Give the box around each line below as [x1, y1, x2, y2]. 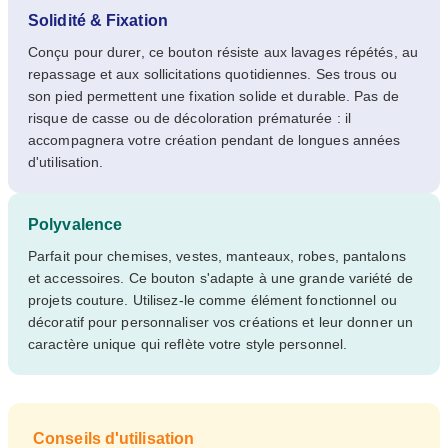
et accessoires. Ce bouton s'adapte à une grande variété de [28, 270, 413, 287]
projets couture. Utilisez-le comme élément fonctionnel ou [28, 292, 397, 309]
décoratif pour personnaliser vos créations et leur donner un [28, 314, 414, 331]
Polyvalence [28, 216, 123, 234]
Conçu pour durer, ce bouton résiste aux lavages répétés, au [28, 44, 418, 61]
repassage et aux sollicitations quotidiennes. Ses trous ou [28, 66, 397, 83]
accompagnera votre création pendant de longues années [28, 132, 401, 149]
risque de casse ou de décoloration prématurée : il [28, 110, 352, 127]
